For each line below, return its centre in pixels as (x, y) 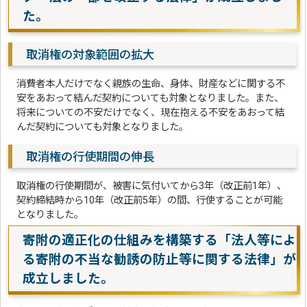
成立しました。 (69, 279)
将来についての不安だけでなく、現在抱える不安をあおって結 (151, 113)
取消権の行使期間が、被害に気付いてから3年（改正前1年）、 (152, 186)
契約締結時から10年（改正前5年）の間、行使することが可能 (150, 201)
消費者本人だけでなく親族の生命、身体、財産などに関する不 (151, 84)
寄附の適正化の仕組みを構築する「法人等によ (160, 241)
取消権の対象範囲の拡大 (90, 55)
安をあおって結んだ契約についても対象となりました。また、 (150, 99)
